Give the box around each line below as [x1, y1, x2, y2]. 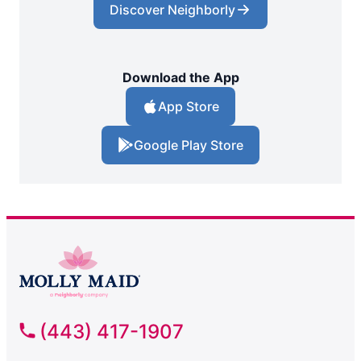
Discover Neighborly [110, 2, 235, 19]
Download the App [122, 69, 239, 86]
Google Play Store [134, 137, 243, 154]
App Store [158, 98, 219, 115]
